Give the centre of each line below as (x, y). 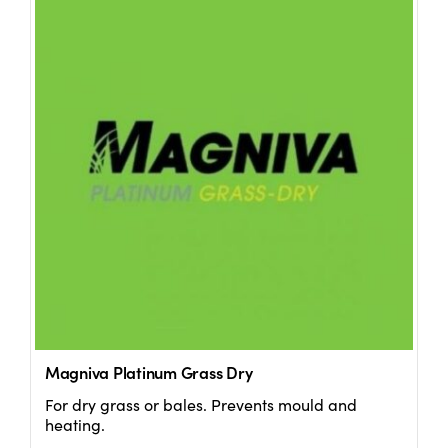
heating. (74, 425)
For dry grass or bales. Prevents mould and (200, 405)
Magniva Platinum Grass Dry (148, 372)
